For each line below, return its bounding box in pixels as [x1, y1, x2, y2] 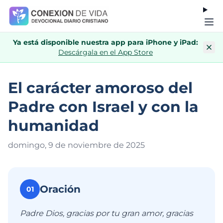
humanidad [8, 116, 99, 135]
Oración [40, 183, 81, 195]
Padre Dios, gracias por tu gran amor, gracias [20, 209, 193, 218]
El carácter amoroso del [8, 79, 193, 97]
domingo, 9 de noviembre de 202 [8, 140, 140, 150]
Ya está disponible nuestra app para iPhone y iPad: [13, 38, 198, 47]
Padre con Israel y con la [8, 98, 199, 116]
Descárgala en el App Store [58, 48, 153, 57]
